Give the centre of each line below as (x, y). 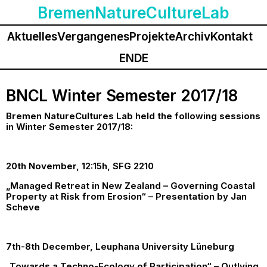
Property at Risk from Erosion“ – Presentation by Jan (126, 197)
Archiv (193, 37)
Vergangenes (93, 37)
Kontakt (232, 37)
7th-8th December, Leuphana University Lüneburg (120, 247)
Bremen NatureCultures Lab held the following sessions (133, 116)
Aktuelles (32, 37)
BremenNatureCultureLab (133, 13)
